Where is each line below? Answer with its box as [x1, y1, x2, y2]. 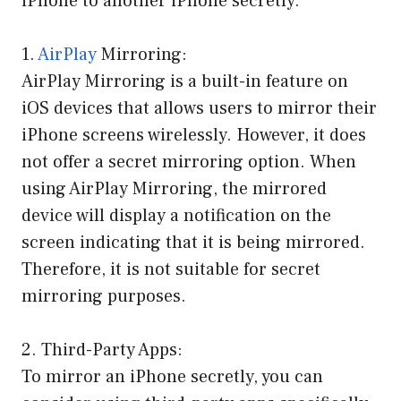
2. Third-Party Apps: [21, 338, 183, 363]
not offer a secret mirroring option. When [21, 150, 356, 175]
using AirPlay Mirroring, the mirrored [21, 177, 327, 201]
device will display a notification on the [21, 204, 331, 228]
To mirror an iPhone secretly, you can [21, 365, 323, 389]
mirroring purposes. [21, 285, 186, 309]
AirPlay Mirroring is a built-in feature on [21, 70, 348, 94]
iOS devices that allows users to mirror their [21, 97, 377, 121]
